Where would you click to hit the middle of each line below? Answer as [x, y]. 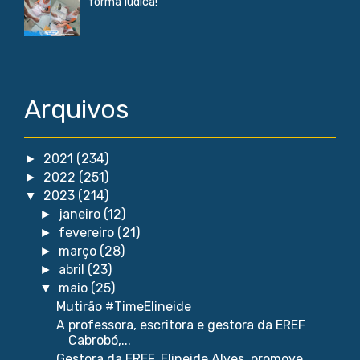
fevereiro [88, 233]
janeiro [82, 215]
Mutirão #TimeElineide [123, 307]
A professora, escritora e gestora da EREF [180, 325]
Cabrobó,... [99, 341]
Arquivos [76, 110]
